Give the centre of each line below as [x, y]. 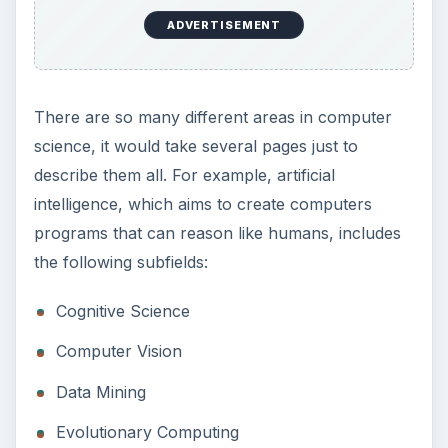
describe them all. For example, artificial [184, 174]
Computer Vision [118, 351]
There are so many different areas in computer [212, 116]
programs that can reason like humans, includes [217, 232]
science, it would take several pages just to [195, 145]
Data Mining [100, 391]
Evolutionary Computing [147, 432]
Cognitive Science [122, 310]
